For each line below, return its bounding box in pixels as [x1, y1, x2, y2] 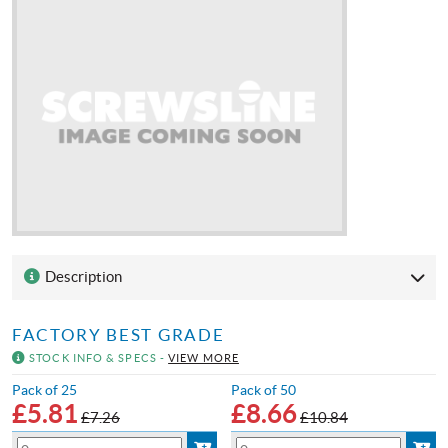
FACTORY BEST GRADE [12, 325, 225, 344]
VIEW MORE [168, 351, 239, 364]
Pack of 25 [12, 381, 77, 398]
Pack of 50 [231, 381, 296, 398]
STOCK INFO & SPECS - [26, 351, 169, 364]
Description [39, 268, 123, 286]
